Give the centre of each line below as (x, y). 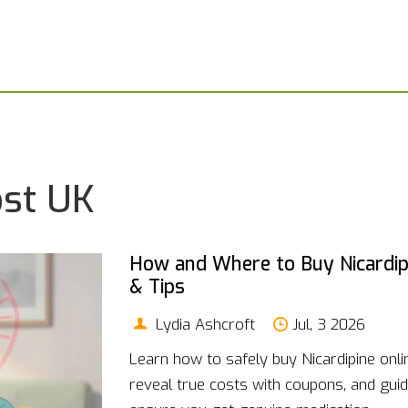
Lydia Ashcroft (203, 324)
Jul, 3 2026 (328, 324)
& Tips (157, 287)
